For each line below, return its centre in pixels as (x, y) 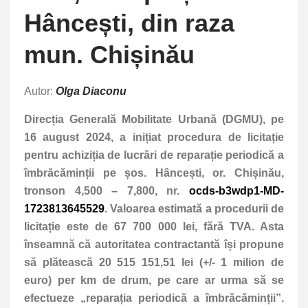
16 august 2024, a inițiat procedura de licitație (154, 137)
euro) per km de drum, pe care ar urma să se (154, 280)
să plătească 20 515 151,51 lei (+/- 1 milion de (154, 262)
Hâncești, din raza (129, 23)
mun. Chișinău (109, 54)
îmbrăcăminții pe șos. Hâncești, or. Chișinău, (154, 173)
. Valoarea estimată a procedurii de (194, 208)
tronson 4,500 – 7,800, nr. (107, 190)
